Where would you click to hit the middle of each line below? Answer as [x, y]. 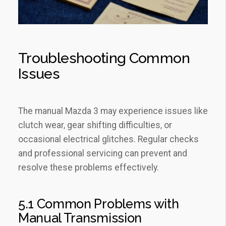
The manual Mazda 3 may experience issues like [113, 111]
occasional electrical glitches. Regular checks [108, 139]
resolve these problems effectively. [89, 167]
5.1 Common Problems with [99, 204]
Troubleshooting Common [104, 58]
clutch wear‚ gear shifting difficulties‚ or [95, 125]
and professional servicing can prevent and [103, 153]
